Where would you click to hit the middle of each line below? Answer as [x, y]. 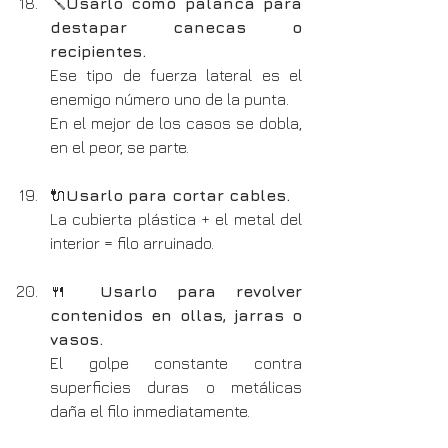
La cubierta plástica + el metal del [176, 218]
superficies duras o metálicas [176, 386]
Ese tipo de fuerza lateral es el [176, 74]
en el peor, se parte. [119, 146]
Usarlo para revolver [201, 290]
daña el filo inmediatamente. [150, 410]
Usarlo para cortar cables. [178, 194]
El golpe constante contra [176, 362]
